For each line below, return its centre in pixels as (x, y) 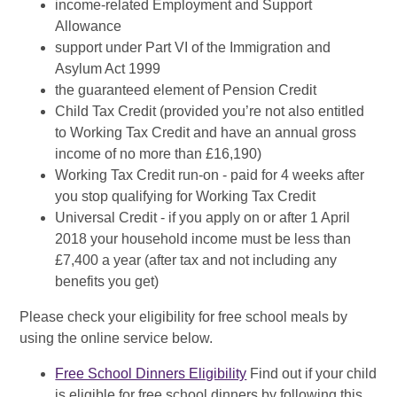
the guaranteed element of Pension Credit (186, 90)
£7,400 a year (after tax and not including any (196, 261)
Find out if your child (314, 374)
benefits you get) (107, 282)
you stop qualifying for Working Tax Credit (186, 197)
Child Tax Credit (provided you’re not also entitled (210, 112)
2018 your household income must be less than (203, 239)
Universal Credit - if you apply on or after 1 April (203, 218)
